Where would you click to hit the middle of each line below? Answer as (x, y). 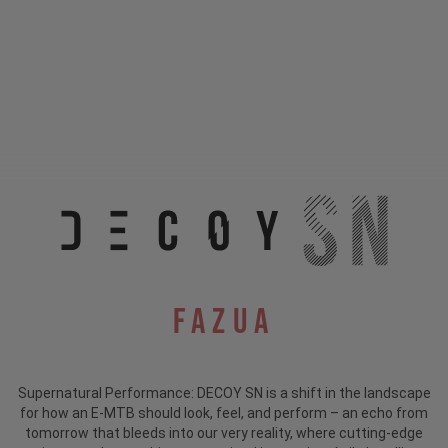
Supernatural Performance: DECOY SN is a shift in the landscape (224, 393)
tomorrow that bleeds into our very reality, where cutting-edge (224, 433)
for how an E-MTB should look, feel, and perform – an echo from (224, 413)
